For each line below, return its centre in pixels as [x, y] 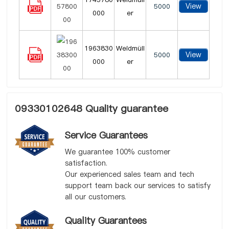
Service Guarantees [106, 135]
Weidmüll [130, 48]
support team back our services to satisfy [138, 186]
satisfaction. [86, 163]
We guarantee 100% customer [117, 152]
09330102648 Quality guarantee [92, 109]
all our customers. [95, 197]
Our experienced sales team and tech [129, 174]
